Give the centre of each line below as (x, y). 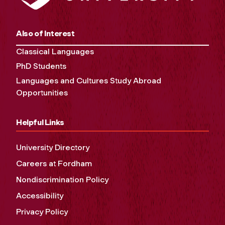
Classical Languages (55, 52)
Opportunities (42, 93)
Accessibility (40, 196)
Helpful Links (40, 123)
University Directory (53, 148)
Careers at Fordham (54, 164)
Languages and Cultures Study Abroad (89, 81)
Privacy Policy (42, 212)
